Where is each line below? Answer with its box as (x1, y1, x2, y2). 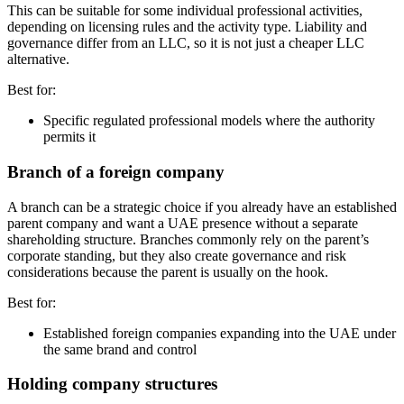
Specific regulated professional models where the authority (43, 113, 375, 129)
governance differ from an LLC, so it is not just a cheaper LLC (7, 35, 364, 51)
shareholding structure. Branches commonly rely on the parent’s (7, 231, 369, 247)
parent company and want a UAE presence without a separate (7, 215, 358, 231)
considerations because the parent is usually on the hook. (7, 263, 328, 280)
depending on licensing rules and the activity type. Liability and (7, 19, 367, 35)
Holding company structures (7, 374, 217, 394)
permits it (43, 129, 96, 145)
